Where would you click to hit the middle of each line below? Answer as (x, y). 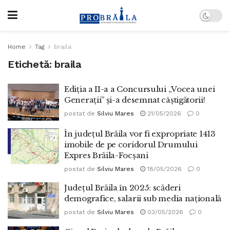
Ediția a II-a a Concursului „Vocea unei (140, 89)
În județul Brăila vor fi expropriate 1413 (140, 133)
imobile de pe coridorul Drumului (131, 144)
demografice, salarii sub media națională (143, 198)
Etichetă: (31, 64)
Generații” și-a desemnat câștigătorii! (135, 100)
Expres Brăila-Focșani (106, 155)
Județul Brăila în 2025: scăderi (122, 187)
